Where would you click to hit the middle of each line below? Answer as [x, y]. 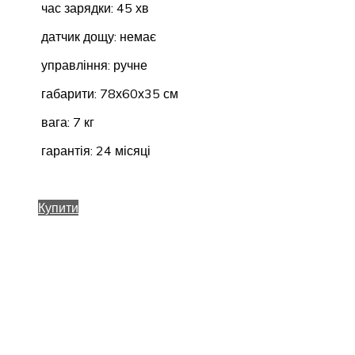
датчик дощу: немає [97, 36]
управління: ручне [93, 65]
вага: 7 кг [66, 122]
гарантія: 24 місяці [94, 150]
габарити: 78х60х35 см [108, 93]
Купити [58, 207]
